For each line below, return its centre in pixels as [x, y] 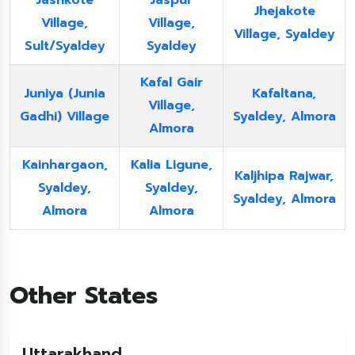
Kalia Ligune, [171, 165]
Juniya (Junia [65, 94]
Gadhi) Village [65, 116]
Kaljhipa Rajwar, [284, 176]
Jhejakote [284, 11]
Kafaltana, [284, 94]
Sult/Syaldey [65, 46]
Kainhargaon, [65, 165]
